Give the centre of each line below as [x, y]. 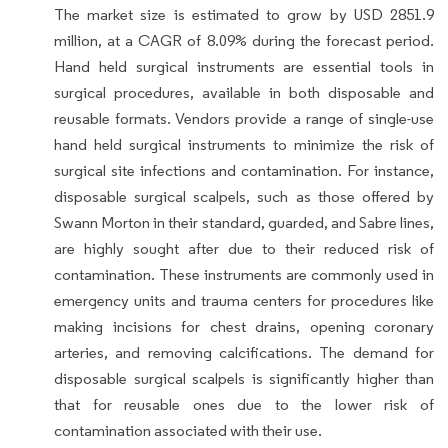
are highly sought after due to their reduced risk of [244, 248]
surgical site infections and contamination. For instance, [244, 170]
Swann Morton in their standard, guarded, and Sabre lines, [244, 222]
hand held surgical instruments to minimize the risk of [244, 144]
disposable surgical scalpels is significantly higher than [244, 378]
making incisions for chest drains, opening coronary [244, 326]
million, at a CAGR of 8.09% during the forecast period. [244, 40]
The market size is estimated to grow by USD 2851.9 [244, 14]
